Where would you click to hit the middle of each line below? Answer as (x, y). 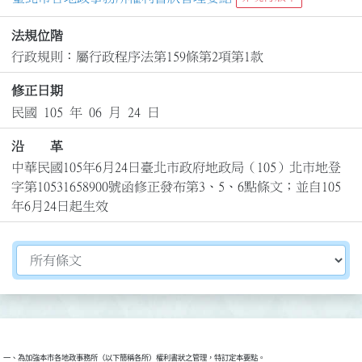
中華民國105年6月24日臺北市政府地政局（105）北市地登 (176, 168)
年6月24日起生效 (59, 206)
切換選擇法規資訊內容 (80, 254)
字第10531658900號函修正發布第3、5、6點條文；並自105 (176, 187)
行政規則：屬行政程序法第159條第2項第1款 (137, 56)
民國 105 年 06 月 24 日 (85, 112)
